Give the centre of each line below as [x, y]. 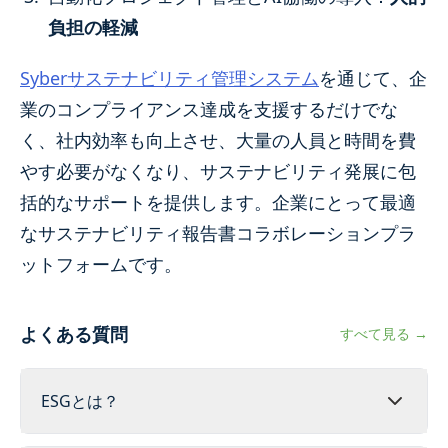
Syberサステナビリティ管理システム [169, 77]
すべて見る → [384, 333]
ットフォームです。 [101, 263]
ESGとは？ [80, 400]
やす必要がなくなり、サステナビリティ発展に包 [218, 170]
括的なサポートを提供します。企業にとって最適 [218, 201]
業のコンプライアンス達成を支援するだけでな [209, 108]
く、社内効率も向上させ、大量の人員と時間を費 [218, 139]
